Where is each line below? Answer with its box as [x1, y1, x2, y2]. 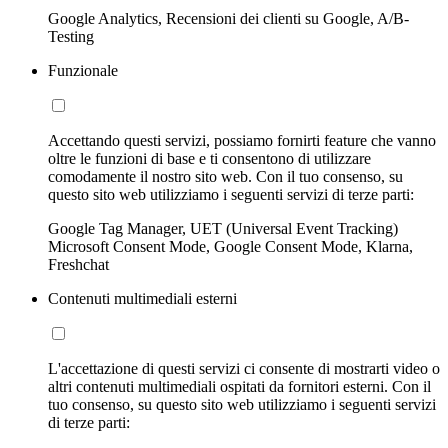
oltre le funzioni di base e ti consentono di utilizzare [48, 149, 371, 167]
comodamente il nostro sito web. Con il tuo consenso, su [48, 167, 403, 185]
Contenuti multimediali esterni [48, 289, 237, 307]
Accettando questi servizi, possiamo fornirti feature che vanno [48, 131, 436, 149]
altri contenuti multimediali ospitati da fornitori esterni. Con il [48, 377, 431, 395]
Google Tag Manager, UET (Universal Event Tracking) [48, 219, 398, 237]
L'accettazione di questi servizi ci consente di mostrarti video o [48, 359, 440, 377]
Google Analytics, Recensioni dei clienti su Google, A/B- [48, 9, 409, 27]
